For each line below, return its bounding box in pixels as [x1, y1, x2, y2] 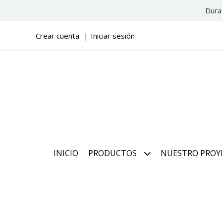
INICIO [53, 148, 78, 159]
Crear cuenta [36, 31, 79, 41]
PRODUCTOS [88, 148, 139, 159]
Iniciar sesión [91, 31, 135, 41]
